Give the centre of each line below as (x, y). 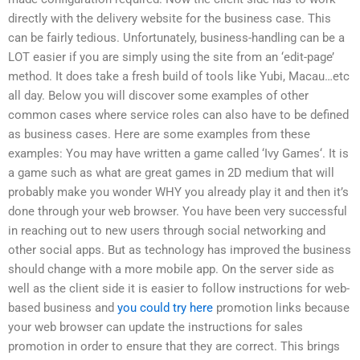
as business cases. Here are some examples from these (159, 134)
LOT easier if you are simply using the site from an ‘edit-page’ (171, 57)
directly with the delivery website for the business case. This (170, 18)
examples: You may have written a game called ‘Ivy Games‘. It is (178, 153)
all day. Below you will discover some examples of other (158, 95)
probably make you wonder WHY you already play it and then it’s (178, 192)
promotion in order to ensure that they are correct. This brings (174, 346)
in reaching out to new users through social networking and (167, 230)
